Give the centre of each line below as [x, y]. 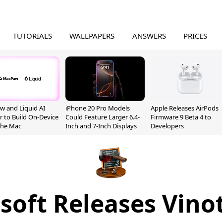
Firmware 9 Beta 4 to [181, 117]
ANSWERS [149, 36]
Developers [167, 126]
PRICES [195, 36]
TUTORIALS [32, 36]
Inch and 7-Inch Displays [101, 126]
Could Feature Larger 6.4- [103, 117]
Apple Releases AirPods [185, 108]
